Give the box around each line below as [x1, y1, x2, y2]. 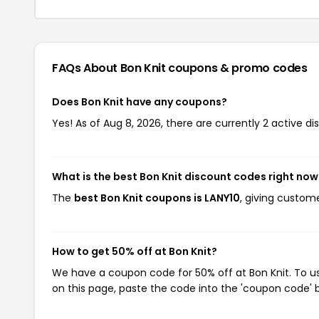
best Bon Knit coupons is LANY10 [74, 191, 240, 205]
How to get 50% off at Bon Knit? [52, 244, 217, 258]
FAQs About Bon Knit [52, 60, 169, 76]
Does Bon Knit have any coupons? [52, 95, 227, 109]
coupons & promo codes [168, 60, 308, 76]
